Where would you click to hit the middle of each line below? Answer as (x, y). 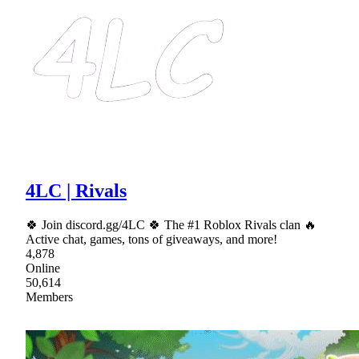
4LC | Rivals (76, 191)
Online (43, 268)
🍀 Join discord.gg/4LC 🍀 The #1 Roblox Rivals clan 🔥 (171, 225)
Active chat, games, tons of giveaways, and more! (151, 240)
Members (49, 297)
